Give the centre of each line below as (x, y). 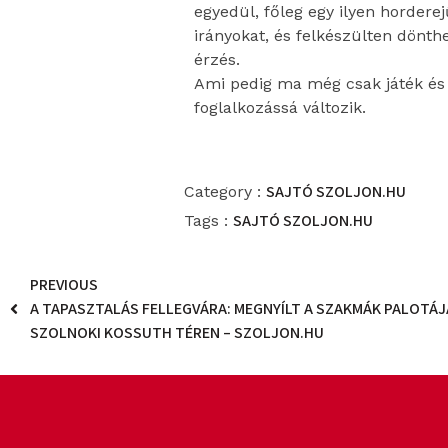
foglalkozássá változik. (283, 108)
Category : (223, 192)
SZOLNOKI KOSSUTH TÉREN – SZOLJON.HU (177, 333)
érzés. (220, 60)
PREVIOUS (64, 285)
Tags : (206, 221)
